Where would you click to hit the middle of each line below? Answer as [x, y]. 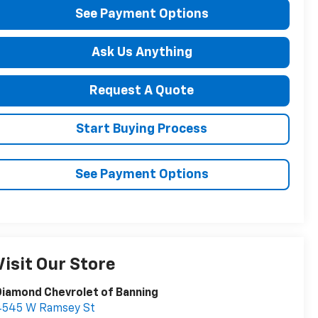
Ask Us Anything [142, 53]
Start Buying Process [142, 130]
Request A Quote [142, 91]
